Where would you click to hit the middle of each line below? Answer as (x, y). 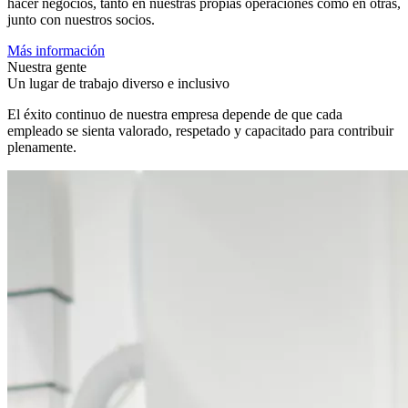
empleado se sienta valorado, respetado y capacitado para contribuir (200, 131)
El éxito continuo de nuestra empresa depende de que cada (175, 115)
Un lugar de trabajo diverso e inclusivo (118, 84)
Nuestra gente (47, 67)
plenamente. (42, 148)
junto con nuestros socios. (81, 20)
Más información (56, 51)
